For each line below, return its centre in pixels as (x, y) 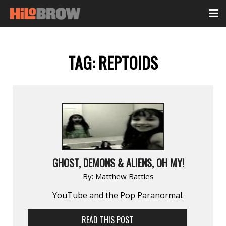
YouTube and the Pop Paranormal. (118, 195)
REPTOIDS (128, 63)
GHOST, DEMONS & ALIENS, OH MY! (118, 163)
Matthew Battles (124, 176)
